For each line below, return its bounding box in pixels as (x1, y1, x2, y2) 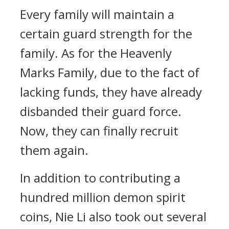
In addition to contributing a (20, 169, 180, 186)
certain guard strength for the (20, 25, 192, 42)
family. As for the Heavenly (20, 44, 172, 61)
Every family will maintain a (20, 6, 174, 22)
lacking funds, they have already (20, 83, 202, 100)
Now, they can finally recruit (20, 122, 178, 139)
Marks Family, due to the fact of (20, 64, 199, 81)
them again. (20, 142, 88, 158)
